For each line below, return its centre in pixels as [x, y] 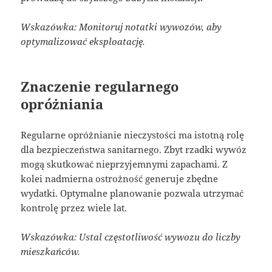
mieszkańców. [51, 251]
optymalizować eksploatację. [83, 41]
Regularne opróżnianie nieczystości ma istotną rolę [133, 134]
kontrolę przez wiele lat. [74, 207]
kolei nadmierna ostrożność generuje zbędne [120, 178]
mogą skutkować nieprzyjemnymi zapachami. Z [124, 164]
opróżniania [62, 104]
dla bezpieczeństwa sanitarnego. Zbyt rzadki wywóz [134, 149]
